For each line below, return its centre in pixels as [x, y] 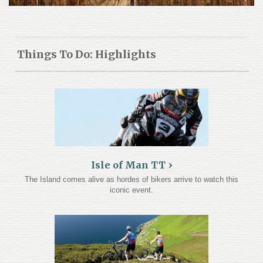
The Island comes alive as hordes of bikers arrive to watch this [131, 179]
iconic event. [131, 190]
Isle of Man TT [128, 165]
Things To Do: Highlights [86, 54]
